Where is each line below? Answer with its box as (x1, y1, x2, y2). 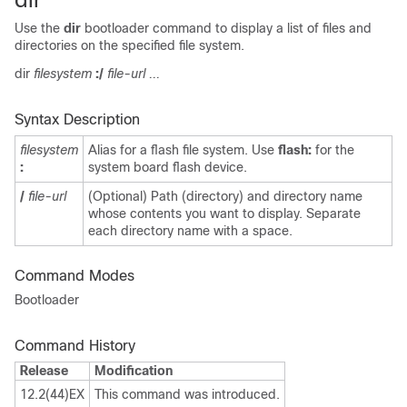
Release (20, 363, 68, 378)
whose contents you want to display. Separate (88, 206, 361, 221)
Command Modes (15, 268, 134, 283)
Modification (94, 363, 173, 378)
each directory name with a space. (88, 223, 293, 238)
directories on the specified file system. (15, 38, 244, 53)
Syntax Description (15, 112, 140, 127)
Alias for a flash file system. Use (88, 143, 278, 157)
